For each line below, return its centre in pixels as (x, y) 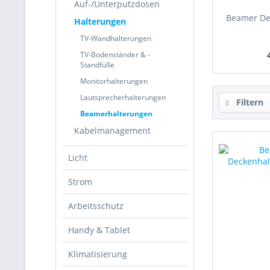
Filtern (249, 102)
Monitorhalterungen (114, 81)
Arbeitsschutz (96, 206)
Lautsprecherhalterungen (123, 97)
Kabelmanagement (112, 130)
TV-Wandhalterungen (116, 38)
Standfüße (97, 65)
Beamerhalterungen (116, 114)
